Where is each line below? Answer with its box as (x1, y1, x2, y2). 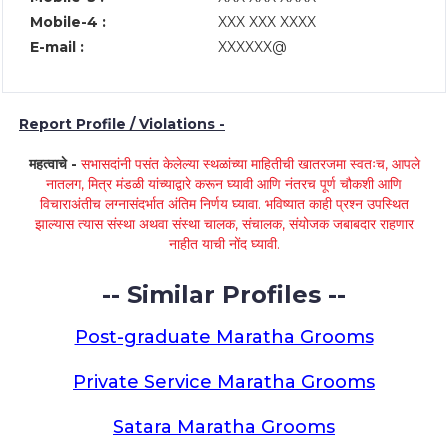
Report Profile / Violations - (19, 115, 225, 133)
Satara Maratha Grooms (113, 416, 335, 438)
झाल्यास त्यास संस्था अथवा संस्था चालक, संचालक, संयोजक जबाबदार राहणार (34, 215, 414, 233)
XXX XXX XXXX (218, 13, 316, 31)
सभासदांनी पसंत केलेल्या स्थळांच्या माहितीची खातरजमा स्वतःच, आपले (80, 155, 420, 173)
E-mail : (30, 38, 84, 56)
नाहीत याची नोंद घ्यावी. (168, 235, 280, 253)
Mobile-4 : (30, 13, 106, 31)
